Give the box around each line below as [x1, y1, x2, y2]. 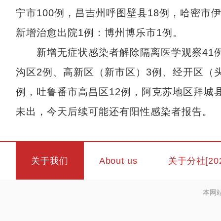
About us [99, 156, 138, 166]
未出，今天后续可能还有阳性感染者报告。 [16, 106, 213, 117]
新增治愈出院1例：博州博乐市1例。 [16, 27, 183, 38]
